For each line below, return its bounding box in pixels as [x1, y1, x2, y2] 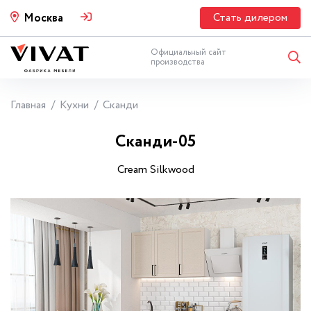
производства [150, 56, 205, 68]
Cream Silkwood [117, 162, 194, 178]
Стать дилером [213, 10, 287, 26]
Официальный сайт [150, 47, 226, 58]
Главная [10, 97, 46, 113]
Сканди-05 [115, 130, 196, 154]
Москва [24, 10, 63, 26]
